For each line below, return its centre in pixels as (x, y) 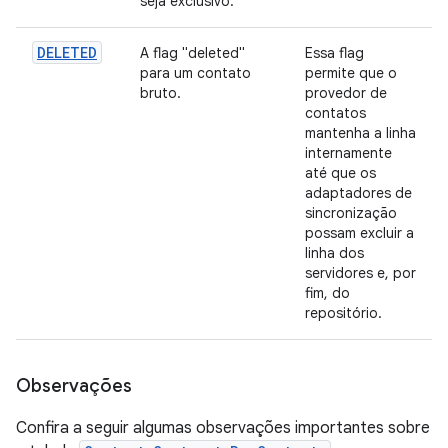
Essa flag (334, 53)
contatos (335, 113)
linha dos (334, 253)
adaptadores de (358, 193)
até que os (340, 173)
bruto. (160, 93)
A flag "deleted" (192, 53)
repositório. (343, 313)
